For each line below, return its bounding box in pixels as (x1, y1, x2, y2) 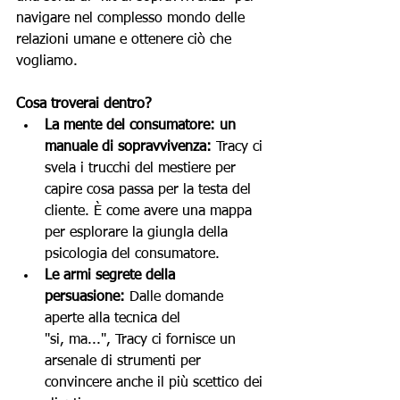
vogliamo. (16, 54, 78, 70)
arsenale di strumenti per (45, 354, 205, 370)
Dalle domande (125, 290, 228, 305)
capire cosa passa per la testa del (45, 183, 255, 198)
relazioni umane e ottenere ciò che (16, 33, 236, 48)
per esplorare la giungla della (45, 226, 232, 241)
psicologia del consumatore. (45, 247, 220, 262)
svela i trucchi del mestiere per (45, 162, 240, 177)
